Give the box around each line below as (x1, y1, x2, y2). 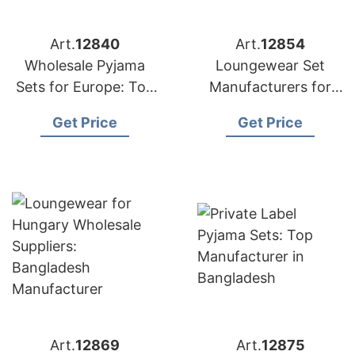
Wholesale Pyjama (25, 57, 145, 74)
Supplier (243, 121, 297, 138)
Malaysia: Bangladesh (198, 100, 342, 116)
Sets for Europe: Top (15, 78, 155, 95)
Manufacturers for (209, 78, 331, 95)
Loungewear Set (216, 57, 325, 74)
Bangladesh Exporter (13, 100, 156, 116)
